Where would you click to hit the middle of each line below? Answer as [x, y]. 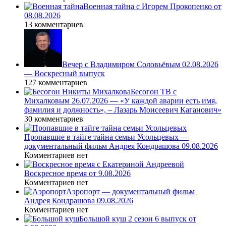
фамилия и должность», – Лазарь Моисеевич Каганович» [123, 109]
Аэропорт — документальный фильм [130, 191]
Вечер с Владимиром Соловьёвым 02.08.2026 [140, 64]
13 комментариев [54, 24]
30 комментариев [54, 119]
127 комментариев [56, 82]
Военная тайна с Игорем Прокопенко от [152, 6]
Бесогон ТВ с [154, 91]
